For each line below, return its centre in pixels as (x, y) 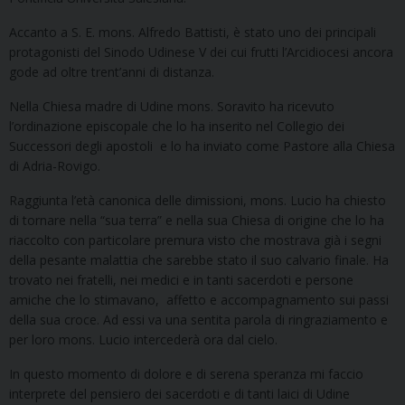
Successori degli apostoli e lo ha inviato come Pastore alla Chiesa (202, 146)
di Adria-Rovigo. (55, 165)
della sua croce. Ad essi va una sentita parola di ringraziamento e (198, 319)
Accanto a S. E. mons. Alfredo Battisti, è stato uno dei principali (193, 32)
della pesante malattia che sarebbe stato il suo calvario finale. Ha (199, 259)
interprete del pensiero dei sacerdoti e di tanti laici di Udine (179, 393)
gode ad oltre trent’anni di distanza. (112, 71)
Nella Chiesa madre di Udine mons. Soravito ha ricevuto (172, 106)
